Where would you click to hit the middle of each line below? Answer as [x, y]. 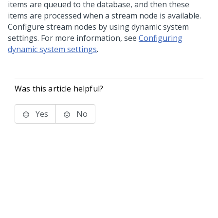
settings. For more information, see [73, 38]
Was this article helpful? [59, 89]
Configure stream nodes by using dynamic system [98, 27]
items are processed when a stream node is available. [104, 16]
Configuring [161, 38]
